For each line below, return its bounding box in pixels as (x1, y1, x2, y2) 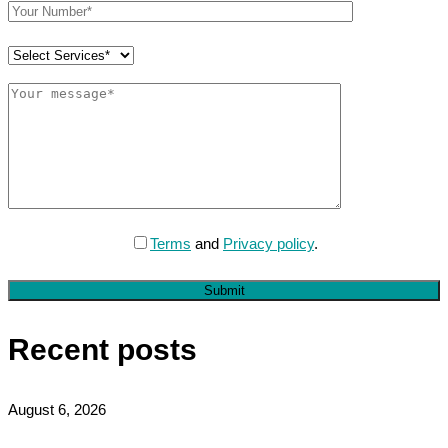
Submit (203, 282, 245, 298)
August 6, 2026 (8, 400, 106, 418)
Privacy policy (223, 234, 314, 252)
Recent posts (8, 332, 197, 366)
